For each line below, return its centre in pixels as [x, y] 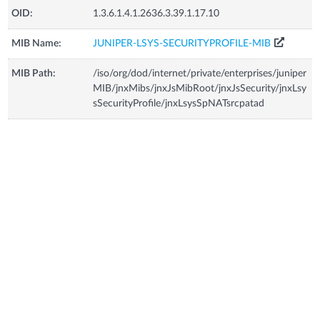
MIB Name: [37, 43]
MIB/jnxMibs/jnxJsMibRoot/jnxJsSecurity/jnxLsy [200, 88]
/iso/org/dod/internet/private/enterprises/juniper [200, 73]
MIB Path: [34, 73]
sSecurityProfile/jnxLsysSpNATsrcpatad [179, 103]
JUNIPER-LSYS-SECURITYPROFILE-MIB [182, 43]
